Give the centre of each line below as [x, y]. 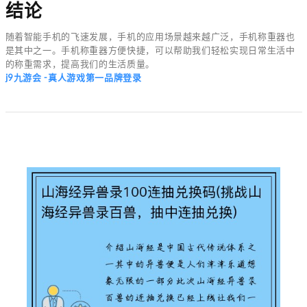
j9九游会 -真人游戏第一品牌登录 [73, 77]
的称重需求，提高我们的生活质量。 [80, 63]
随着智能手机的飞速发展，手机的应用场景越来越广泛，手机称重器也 [150, 36]
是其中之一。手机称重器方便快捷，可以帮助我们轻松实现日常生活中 [150, 50]
